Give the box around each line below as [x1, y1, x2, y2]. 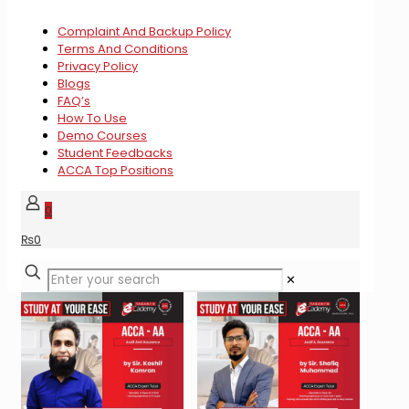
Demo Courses [58, 127, 147, 145]
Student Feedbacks [58, 144, 173, 163]
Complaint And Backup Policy [58, 23, 231, 41]
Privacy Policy [58, 58, 138, 76]
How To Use [58, 110, 127, 128]
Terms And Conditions [58, 40, 188, 58]
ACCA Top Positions [58, 162, 173, 180]
